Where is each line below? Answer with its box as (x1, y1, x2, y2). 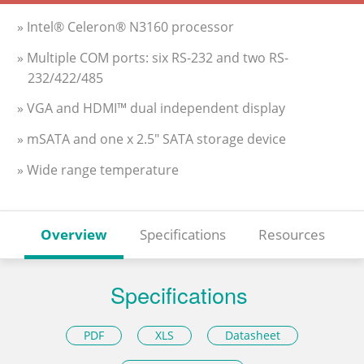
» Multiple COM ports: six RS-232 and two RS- (17, 48, 288, 67)
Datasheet (225, 327, 281, 343)
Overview (41, 224, 107, 244)
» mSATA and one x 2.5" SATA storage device (17, 130, 286, 149)
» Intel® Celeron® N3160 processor (17, 17, 234, 36)
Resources (258, 224, 325, 244)
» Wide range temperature (17, 161, 179, 179)
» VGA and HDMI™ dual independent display (17, 99, 285, 118)
